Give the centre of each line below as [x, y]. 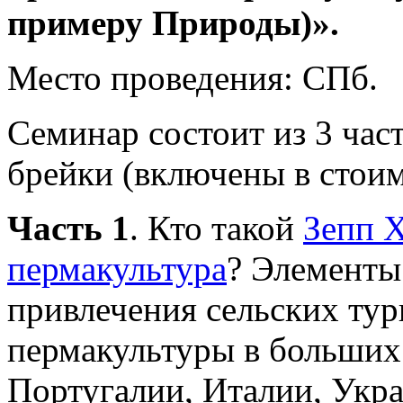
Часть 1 [68, 228]
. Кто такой [216, 228]
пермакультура [117, 268]
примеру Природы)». [173, 22]
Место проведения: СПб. [193, 77]
